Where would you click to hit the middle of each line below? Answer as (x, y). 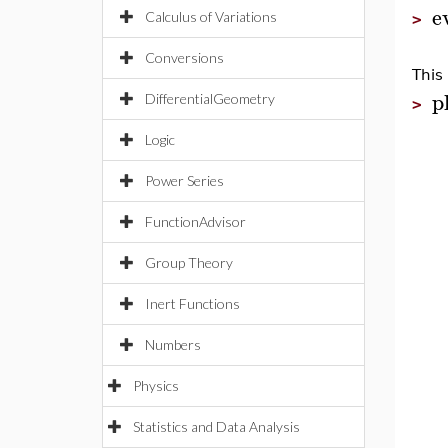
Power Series (184, 180)
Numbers (173, 344)
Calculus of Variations (211, 16)
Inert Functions (192, 303)
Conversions (184, 57)
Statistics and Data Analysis (216, 426)
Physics (156, 385)
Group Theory (189, 262)
